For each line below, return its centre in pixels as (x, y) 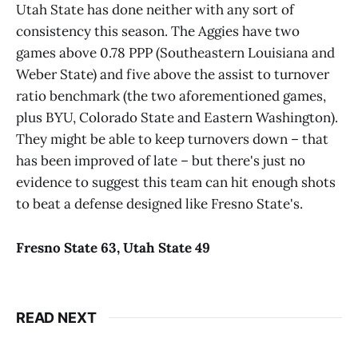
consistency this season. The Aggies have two (158, 32)
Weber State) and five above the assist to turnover (173, 75)
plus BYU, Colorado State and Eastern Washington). (177, 118)
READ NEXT (56, 317)
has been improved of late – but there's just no (161, 161)
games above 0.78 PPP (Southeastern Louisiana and (175, 53)
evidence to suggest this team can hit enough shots (176, 183)
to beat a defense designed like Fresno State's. (159, 204)
